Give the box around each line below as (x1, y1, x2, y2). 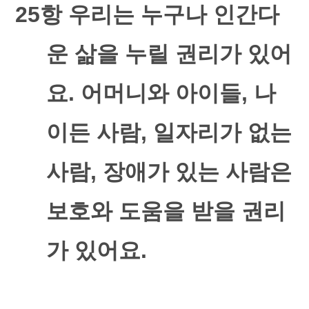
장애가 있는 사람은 (102, 159, 292, 184)
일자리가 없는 (152, 120, 292, 145)
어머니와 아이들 (80, 81, 241, 106)
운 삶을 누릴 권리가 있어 (46, 41, 292, 66)
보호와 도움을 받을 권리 (46, 199, 286, 223)
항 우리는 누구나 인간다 (40, 2, 280, 27)
